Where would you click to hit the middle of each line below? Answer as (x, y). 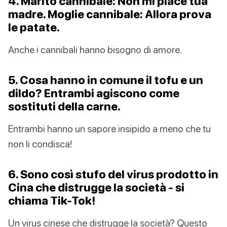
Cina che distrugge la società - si (96, 187)
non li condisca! (40, 144)
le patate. (34, 27)
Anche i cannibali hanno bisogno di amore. (95, 50)
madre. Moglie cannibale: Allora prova (110, 14)
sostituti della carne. (64, 106)
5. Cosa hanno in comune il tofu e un (106, 80)
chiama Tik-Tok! (52, 201)
